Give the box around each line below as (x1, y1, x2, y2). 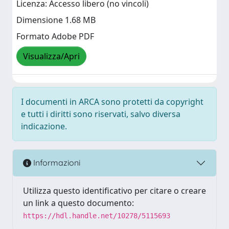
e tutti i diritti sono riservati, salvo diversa (21, 108, 180, 120)
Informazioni (31, 157, 80, 168)
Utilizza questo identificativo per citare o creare (23, 185, 206, 196)
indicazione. (21, 120, 67, 132)
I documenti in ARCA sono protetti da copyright (21, 96, 203, 107)
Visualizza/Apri (23, 51, 80, 62)
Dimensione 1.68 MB (16, 14, 96, 26)
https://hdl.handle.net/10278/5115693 (23, 211, 170, 220)
